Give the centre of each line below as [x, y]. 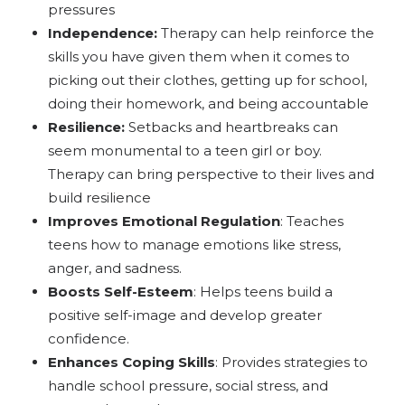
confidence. [88, 338]
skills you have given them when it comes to [198, 56]
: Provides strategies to [291, 362]
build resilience [99, 197]
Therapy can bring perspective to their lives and [211, 174]
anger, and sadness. [114, 268]
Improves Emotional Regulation [164, 221]
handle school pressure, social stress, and [188, 385]
